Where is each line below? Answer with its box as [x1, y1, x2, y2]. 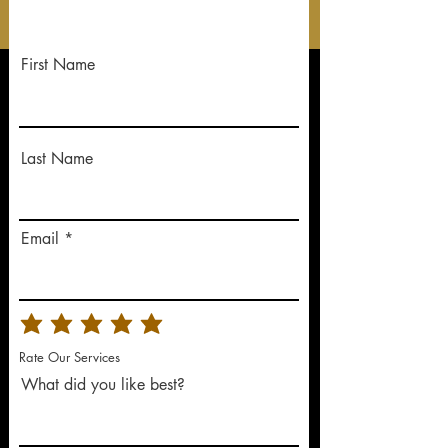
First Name [21, 53, 95, 75]
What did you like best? [21, 374, 185, 396]
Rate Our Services [19, 348, 120, 367]
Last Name [21, 147, 93, 169]
